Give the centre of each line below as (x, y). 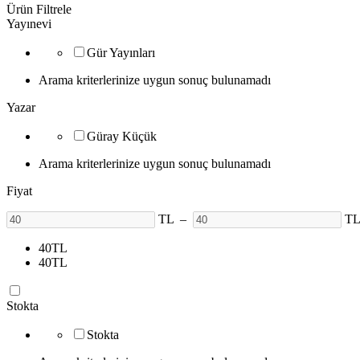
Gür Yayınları (121, 52)
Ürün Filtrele (39, 9)
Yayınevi (29, 23)
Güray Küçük (122, 136)
